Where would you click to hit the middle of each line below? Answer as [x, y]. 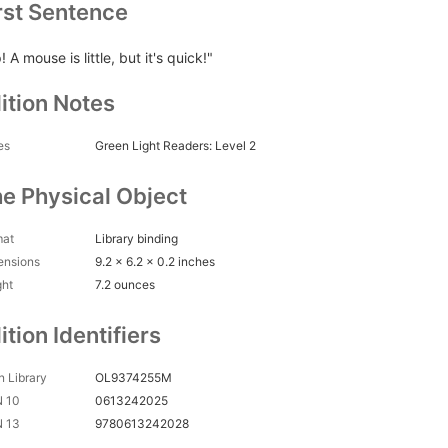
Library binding [136, 239]
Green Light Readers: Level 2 [175, 146]
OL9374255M [133, 378]
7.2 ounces [125, 285]
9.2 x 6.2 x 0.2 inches [155, 262]
